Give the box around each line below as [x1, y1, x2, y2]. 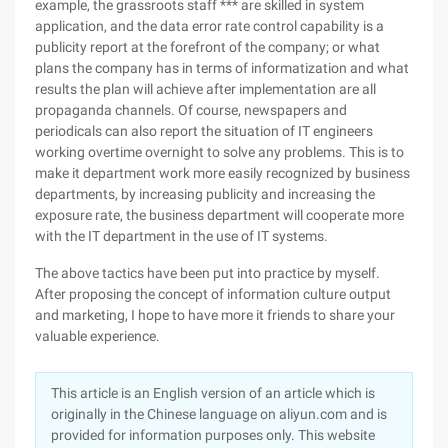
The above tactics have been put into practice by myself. [35, 265, 380, 281]
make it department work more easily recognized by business [35, 165, 410, 181]
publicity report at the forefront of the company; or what [35, 39, 380, 55]
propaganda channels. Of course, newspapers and [35, 102, 347, 118]
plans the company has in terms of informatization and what [35, 60, 409, 76]
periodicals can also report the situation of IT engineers [35, 123, 373, 139]
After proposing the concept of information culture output [35, 286, 391, 302]
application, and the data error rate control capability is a [35, 18, 384, 34]
